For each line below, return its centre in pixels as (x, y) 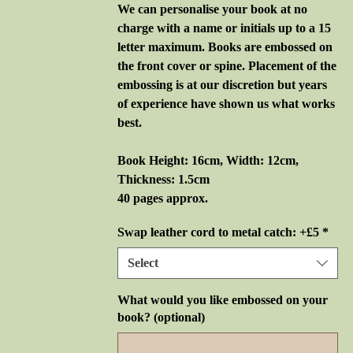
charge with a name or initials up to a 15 (224, 28)
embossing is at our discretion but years (222, 85)
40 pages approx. (163, 198)
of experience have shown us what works (226, 104)
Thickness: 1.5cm (163, 179)
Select (143, 263)
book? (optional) (161, 317)
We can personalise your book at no (212, 9)
